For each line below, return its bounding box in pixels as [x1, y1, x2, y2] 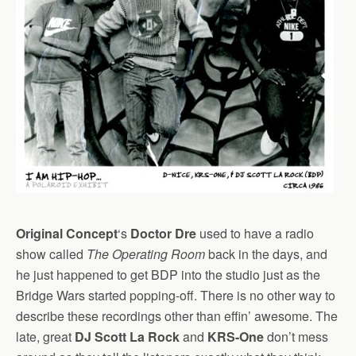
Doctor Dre [130, 224, 196, 242]
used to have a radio [196, 224, 314, 242]
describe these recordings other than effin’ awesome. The [16, 307, 338, 325]
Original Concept [16, 224, 118, 242]
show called [16, 245, 87, 263]
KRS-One [207, 327, 264, 346]
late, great [16, 327, 75, 346]
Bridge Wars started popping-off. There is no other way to [16, 286, 335, 304]
